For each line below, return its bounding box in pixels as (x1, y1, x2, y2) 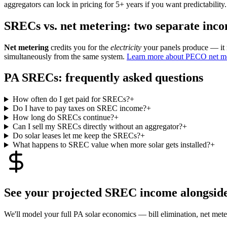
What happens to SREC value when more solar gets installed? (12, 140, 210, 149)
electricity (110, 43, 141, 52)
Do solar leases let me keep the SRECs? (12, 131, 140, 140)
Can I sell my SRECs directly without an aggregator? (12, 122, 182, 131)
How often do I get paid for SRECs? (12, 95, 130, 104)
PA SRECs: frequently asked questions (4, 71, 203, 85)
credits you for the (49, 43, 110, 52)
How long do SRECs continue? (12, 113, 114, 122)
